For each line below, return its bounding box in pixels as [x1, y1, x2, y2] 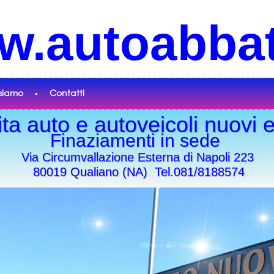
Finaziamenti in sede [50, 130, 225, 150]
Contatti [50, 87, 84, 98]
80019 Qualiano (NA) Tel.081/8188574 [26, 165, 245, 179]
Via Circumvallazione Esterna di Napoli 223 [21, 150, 254, 164]
